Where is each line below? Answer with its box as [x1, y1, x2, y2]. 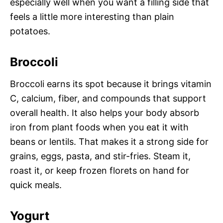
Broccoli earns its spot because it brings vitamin [10, 79, 212, 90]
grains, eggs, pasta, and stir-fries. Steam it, [10, 151, 191, 162]
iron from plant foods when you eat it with [10, 122, 189, 133]
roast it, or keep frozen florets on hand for [10, 165, 189, 176]
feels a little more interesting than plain [10, 11, 174, 22]
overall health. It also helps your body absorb [10, 108, 199, 118]
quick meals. [10, 180, 62, 191]
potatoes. [10, 26, 50, 37]
